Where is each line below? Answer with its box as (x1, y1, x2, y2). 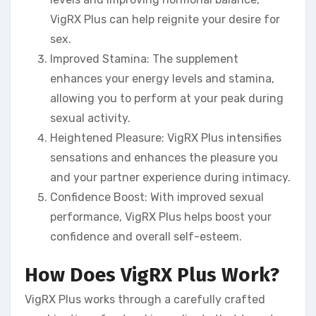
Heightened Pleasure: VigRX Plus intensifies (50, 130, 281, 145)
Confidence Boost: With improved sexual (50, 190, 264, 204)
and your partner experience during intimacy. (50, 170, 291, 184)
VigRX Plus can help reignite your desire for (50, 12, 280, 26)
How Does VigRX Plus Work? (25, 262, 279, 286)
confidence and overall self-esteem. (50, 229, 242, 243)
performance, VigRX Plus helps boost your (50, 209, 272, 224)
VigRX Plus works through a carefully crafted (25, 293, 265, 307)
